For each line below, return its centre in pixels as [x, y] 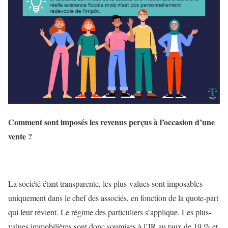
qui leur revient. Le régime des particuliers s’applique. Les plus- [110, 212]
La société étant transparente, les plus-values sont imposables [105, 184]
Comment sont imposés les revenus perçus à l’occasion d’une [111, 122]
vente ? [20, 136]
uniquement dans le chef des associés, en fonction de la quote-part [113, 198]
